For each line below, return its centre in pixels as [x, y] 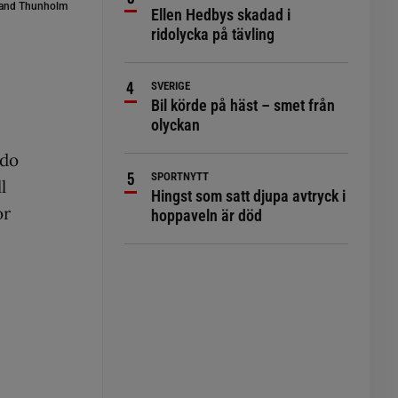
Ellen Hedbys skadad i [221, 15]
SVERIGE [171, 86]
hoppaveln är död [207, 215]
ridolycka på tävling [213, 34]
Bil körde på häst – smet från [243, 105]
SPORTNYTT [180, 176]
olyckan [176, 125]
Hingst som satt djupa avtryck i [249, 196]
